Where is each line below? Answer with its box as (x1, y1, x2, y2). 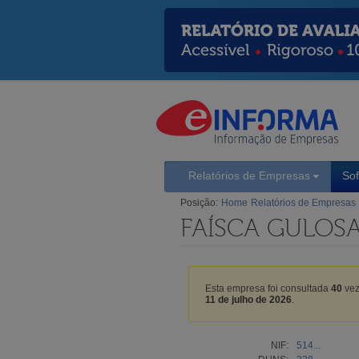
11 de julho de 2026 (205, 293, 292, 305)
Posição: (180, 196, 218, 208)
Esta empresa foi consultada (205, 282, 331, 294)
